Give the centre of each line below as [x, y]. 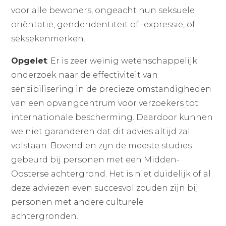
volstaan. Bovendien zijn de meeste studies [102, 146]
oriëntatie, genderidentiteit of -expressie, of [103, 24]
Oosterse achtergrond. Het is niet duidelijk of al [111, 174]
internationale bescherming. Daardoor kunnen [112, 117]
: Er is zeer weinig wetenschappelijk [122, 61]
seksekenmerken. [50, 39]
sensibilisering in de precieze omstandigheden [111, 89]
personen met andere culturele [78, 202]
